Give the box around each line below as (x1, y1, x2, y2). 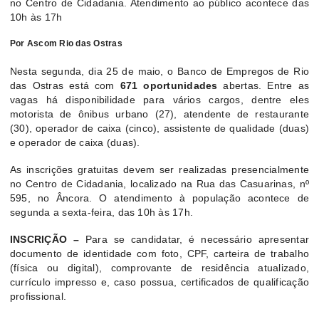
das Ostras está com (10, 80, 115, 92)
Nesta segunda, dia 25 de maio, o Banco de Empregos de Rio (10, 66, 309, 78)
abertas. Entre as (217, 80, 309, 92)
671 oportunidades (114, 80, 218, 92)
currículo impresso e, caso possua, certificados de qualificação (10, 276, 309, 288)
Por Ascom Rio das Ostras (10, 38, 122, 49)
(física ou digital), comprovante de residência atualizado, (10, 262, 309, 274)
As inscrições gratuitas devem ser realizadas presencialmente (10, 164, 309, 176)
